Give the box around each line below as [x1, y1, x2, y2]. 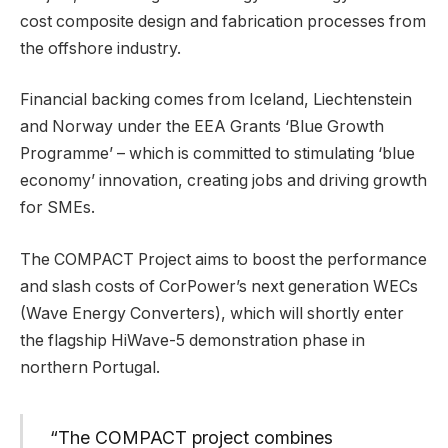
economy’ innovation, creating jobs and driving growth [20, 171, 427, 191]
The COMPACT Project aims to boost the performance [20, 249, 427, 269]
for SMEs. [20, 198, 95, 218]
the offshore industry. [20, 38, 181, 58]
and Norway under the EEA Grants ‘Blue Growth [20, 117, 384, 137]
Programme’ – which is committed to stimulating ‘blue [20, 144, 415, 164]
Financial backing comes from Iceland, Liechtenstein [20, 90, 412, 110]
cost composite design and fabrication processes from [20, 11, 426, 31]
